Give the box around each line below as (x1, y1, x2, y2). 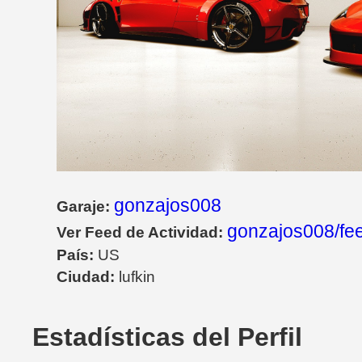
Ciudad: (57, 268, 119, 286)
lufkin (119, 268, 155, 286)
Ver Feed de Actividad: (57, 224, 227, 242)
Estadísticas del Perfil (32, 322, 302, 352)
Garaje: (57, 198, 114, 216)
